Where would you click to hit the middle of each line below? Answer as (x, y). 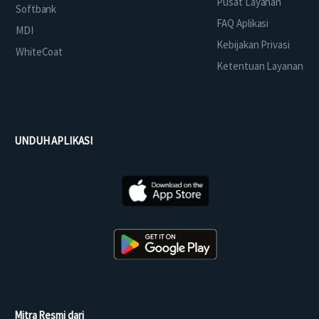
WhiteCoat (40, 52)
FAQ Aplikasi (243, 23)
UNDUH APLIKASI (53, 141)
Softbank (36, 9)
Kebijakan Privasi (253, 45)
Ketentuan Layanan (260, 66)
